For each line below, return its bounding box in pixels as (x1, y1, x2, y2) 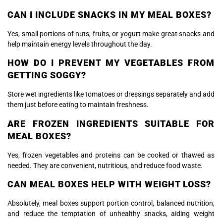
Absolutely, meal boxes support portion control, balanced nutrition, (7, 199, 215, 208)
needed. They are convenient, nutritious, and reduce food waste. (7, 161, 203, 169)
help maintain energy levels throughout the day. (7, 40, 152, 48)
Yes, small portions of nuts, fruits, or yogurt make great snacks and (7, 29, 215, 38)
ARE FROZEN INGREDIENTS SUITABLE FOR (7, 118, 215, 129)
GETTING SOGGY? (7, 70, 86, 81)
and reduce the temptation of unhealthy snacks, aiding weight (7, 210, 215, 218)
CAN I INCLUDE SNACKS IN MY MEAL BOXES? (7, 9, 212, 20)
